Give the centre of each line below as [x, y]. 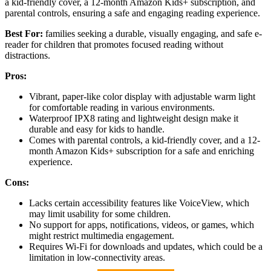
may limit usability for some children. [100, 214]
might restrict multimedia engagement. [102, 236]
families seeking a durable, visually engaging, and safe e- [152, 34]
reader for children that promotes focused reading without [114, 45]
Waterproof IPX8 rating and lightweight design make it [134, 119]
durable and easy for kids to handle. [97, 129]
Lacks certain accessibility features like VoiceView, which [139, 203]
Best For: [24, 34]
